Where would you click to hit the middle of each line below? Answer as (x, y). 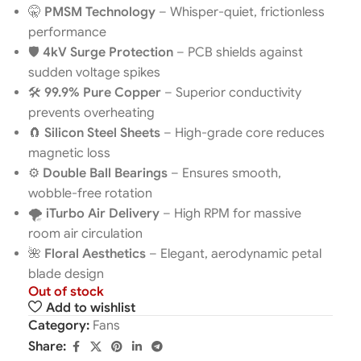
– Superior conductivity (231, 93)
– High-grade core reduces (243, 133)
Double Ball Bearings (105, 173)
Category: (59, 326)
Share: (47, 346)
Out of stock (66, 292)
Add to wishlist (90, 307)
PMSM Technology (100, 12)
